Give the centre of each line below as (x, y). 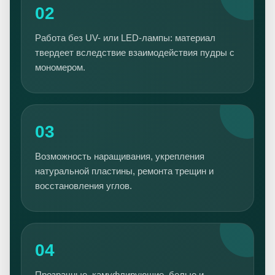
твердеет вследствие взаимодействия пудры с (135, 52)
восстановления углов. (83, 186)
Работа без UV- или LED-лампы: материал (125, 38)
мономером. (60, 67)
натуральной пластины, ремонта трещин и (124, 171)
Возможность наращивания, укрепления (120, 156)
